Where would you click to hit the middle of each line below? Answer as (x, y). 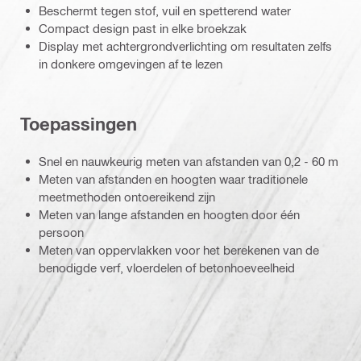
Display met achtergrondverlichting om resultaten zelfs (185, 46)
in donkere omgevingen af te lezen (131, 64)
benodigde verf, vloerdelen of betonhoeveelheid (167, 268)
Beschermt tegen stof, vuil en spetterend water (165, 11)
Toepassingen (79, 124)
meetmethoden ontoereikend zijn (127, 197)
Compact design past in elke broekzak (143, 29)
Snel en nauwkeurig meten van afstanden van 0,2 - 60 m (189, 162)
